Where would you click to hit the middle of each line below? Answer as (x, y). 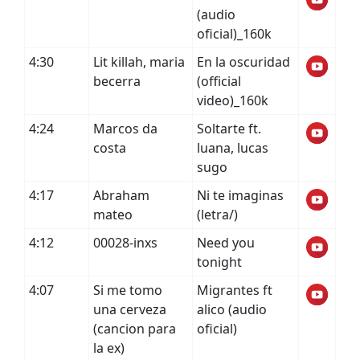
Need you (226, 243)
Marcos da (125, 129)
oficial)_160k (234, 34)
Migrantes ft (235, 290)
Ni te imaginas (240, 195)
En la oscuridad (243, 62)
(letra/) (217, 215)
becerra (117, 81)
